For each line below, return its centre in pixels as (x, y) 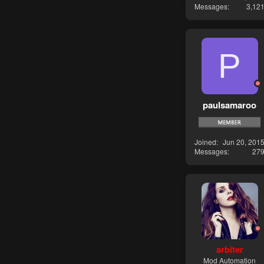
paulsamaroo (230, 105)
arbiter (230, 250)
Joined (205, 141)
